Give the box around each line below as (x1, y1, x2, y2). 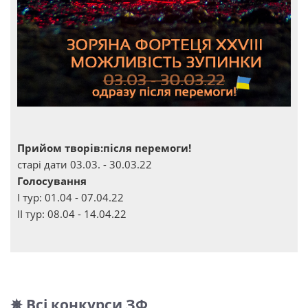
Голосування (17, 174, 87, 188)
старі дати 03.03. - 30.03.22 (17, 157, 152, 172)
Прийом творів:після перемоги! (17, 141, 191, 155)
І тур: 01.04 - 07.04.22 (17, 190, 124, 205)
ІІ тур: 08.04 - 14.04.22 (17, 207, 126, 221)
